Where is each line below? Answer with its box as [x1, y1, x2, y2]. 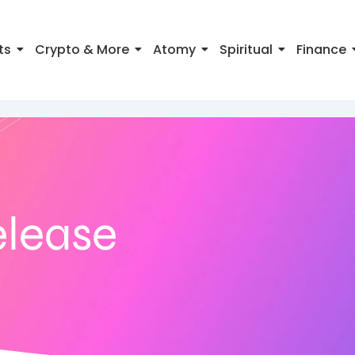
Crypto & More [35, 40, 130, 59]
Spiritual [219, 40, 273, 59]
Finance [296, 40, 347, 59]
